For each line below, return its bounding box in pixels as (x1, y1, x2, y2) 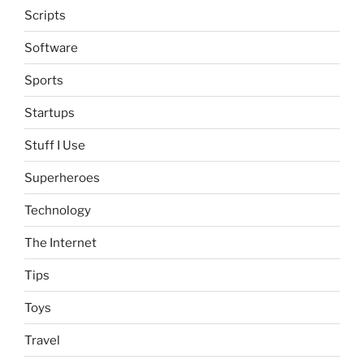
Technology (24, 202, 91, 218)
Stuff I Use (24, 137, 85, 153)
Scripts (24, 7, 66, 23)
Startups (24, 105, 75, 120)
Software (24, 40, 78, 55)
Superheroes (24, 170, 100, 185)
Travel (24, 332, 60, 348)
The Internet (24, 235, 97, 250)
